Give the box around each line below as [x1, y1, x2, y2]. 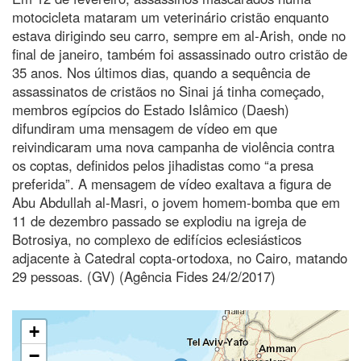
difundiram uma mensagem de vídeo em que [12, 118, 277, 138]
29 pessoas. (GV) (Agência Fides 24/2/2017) [12, 266, 276, 286]
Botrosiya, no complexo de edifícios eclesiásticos [12, 229, 301, 249]
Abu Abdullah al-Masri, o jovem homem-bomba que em [12, 192, 340, 212]
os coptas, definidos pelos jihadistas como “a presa [12, 155, 313, 175]
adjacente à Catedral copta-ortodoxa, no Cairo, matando [12, 247, 347, 268]
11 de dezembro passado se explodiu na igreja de [12, 210, 306, 230]
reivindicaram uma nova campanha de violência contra [12, 136, 334, 156]
